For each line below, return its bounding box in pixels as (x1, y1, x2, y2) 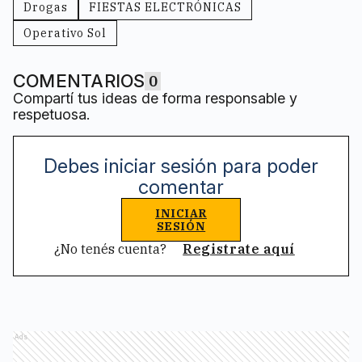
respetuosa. (13, 106, 90, 124)
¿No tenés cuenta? (54, 241, 170, 258)
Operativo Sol (23, 26, 107, 41)
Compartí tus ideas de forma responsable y (13, 90, 297, 107)
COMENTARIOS (13, 70, 145, 92)
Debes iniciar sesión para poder (44, 154, 318, 179)
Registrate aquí (183, 241, 295, 258)
